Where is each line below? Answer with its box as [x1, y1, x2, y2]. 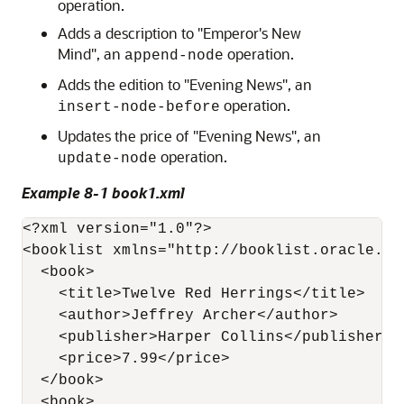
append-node [124, 48, 224, 64]
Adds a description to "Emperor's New [58, 23, 301, 42]
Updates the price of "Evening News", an [58, 126, 321, 145]
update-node [58, 151, 157, 167]
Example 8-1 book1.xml [22, 183, 185, 202]
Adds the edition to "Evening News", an [58, 75, 312, 94]
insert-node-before [58, 99, 220, 115]
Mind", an [58, 44, 124, 63]
